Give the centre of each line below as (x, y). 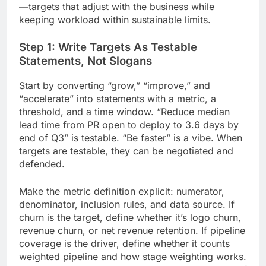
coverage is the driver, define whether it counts (124, 243)
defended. (42, 164)
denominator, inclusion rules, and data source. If (127, 204)
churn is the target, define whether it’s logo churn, (130, 217)
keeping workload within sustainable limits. (115, 20)
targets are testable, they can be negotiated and (126, 151)
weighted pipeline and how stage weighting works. (133, 256)
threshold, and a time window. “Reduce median (124, 111)
